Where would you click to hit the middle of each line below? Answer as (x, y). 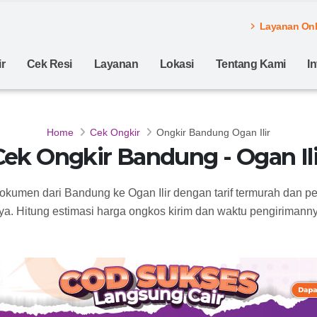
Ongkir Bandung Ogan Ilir (213, 132)
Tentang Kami (250, 64)
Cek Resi (49, 64)
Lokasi (177, 64)
